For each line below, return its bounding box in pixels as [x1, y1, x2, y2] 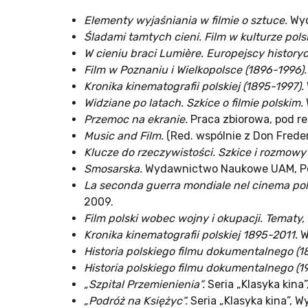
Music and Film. [84, 129, 164, 143]
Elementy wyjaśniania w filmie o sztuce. [84, 14, 287, 27]
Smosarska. [84, 162, 142, 176]
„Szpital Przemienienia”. [84, 278, 205, 291]
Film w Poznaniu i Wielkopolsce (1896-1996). [84, 63, 307, 77]
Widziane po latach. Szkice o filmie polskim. [84, 96, 303, 110]
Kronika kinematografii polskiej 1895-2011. [84, 228, 298, 242]
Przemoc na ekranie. [84, 113, 188, 126]
